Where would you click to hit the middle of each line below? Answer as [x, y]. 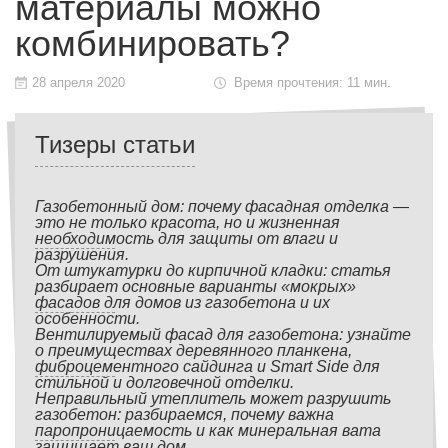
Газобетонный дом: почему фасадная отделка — [222, 206]
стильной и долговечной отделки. [164, 382]
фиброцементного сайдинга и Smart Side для [207, 366]
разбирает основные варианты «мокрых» [195, 286]
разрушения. [82, 254]
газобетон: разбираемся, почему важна [184, 414]
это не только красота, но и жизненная [187, 222]
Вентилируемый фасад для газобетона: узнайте [223, 334]
